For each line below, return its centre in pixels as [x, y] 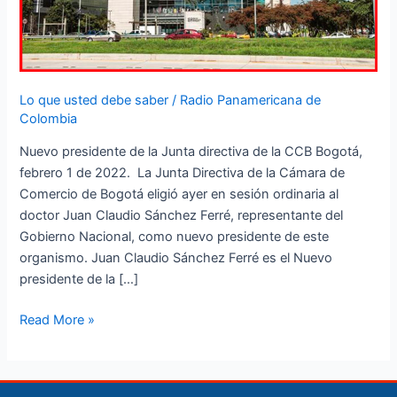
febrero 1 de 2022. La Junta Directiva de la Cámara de [183, 173]
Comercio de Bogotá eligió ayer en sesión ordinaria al [179, 195]
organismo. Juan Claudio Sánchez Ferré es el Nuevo [176, 258]
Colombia [49, 118]
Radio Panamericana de [251, 100]
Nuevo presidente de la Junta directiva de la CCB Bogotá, [191, 152]
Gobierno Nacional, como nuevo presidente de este [175, 237]
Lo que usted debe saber [94, 100]
